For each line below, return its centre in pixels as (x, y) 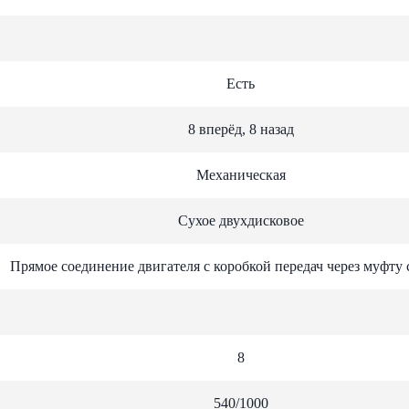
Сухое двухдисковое (241, 220)
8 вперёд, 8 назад (241, 129)
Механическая (241, 174)
